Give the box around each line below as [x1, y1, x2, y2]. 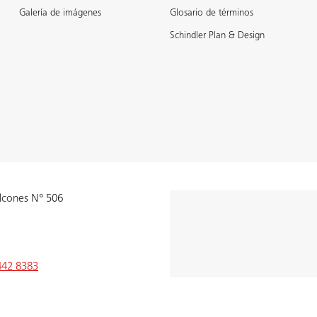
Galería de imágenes [18, 8, 101, 18]
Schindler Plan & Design [169, 31, 265, 41]
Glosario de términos [169, 8, 253, 18]
